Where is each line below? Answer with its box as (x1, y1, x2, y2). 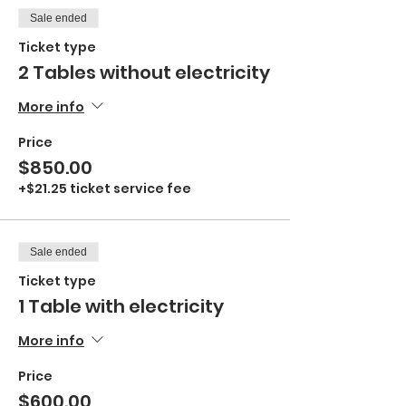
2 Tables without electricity (18, 60, 270, 85)
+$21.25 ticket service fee (18, 179, 191, 198)
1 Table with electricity (18, 294, 224, 319)
